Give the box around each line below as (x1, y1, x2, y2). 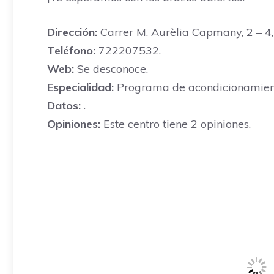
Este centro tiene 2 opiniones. (100, 117, 251, 131)
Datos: (47, 98, 81, 113)
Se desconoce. (74, 62, 148, 76)
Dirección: (47, 25, 97, 39)
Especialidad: (47, 80, 114, 94)
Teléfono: (47, 43, 95, 57)
